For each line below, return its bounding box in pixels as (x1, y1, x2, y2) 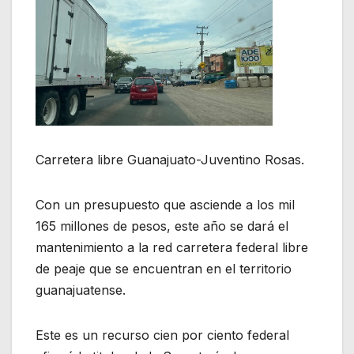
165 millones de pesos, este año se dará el (36, 217, 288, 234)
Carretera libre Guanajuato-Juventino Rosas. (36, 151, 304, 168)
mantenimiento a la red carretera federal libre (36, 239, 308, 255)
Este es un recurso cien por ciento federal (36, 326, 289, 343)
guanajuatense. (36, 281, 126, 298)
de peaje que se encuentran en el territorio (36, 260, 292, 277)
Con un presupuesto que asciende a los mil (36, 196, 295, 213)
